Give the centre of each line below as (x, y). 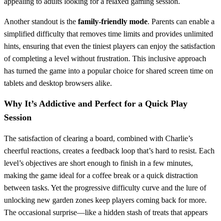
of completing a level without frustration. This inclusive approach (105, 58)
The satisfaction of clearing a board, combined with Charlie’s (98, 138)
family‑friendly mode (113, 21)
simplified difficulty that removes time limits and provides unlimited (109, 34)
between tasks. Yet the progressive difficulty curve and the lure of (105, 187)
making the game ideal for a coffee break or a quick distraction (101, 175)
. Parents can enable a (181, 21)
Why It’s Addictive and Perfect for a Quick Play (96, 103)
